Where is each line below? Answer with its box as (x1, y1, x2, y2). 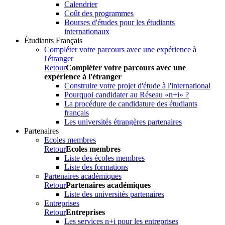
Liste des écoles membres (64, 154, 145, 162)
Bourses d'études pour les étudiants (64, 18, 175, 27)
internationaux (64, 27, 109, 36)
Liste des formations (64, 163, 128, 171)
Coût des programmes (64, 9, 134, 18)
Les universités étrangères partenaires (64, 118, 182, 126)
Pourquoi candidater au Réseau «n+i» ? (64, 90, 189, 99)
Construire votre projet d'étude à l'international (64, 81, 210, 90)
